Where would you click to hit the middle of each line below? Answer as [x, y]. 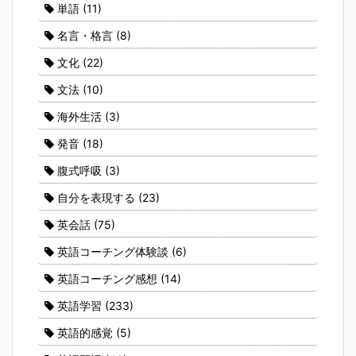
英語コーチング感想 [107, 278]
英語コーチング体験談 [113, 251]
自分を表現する [96, 197]
